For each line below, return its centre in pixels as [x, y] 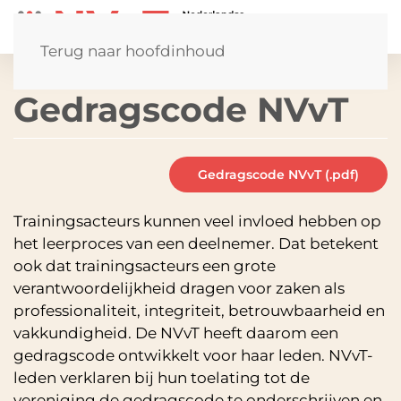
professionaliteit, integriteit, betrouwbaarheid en [199, 310]
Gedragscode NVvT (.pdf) [278, 174]
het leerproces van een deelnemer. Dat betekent [196, 243]
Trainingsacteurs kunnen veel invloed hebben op [197, 221]
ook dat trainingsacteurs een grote [145, 265]
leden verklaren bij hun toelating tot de [162, 377]
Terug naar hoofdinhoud [133, 51]
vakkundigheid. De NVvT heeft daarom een [176, 333]
